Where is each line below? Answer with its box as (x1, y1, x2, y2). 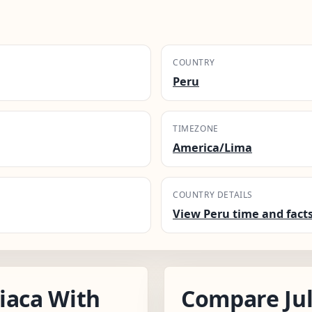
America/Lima (173, 139, 252, 155)
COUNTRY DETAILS (173, 188, 253, 201)
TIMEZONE (173, 122, 219, 134)
